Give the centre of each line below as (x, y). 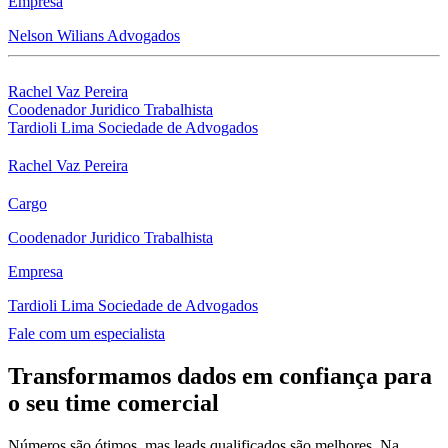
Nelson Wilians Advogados (94, 36)
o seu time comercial (113, 403)
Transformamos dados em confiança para (220, 376)
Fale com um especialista (86, 334)
